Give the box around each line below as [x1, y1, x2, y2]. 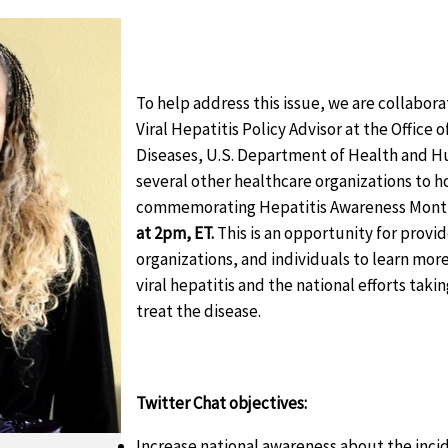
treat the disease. [136, 300, 261, 323]
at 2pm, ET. [136, 222, 214, 245]
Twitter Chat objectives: [136, 392, 307, 415]
